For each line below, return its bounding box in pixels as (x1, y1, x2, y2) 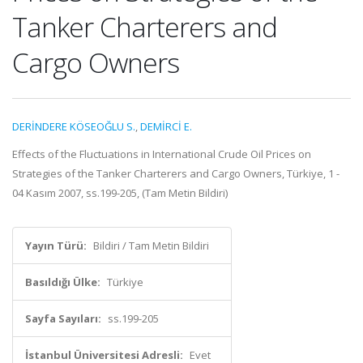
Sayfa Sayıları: (25, 311, 101, 326)
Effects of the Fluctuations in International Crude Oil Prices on (12, 147, 311, 161)
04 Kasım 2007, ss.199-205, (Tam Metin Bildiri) (12, 186, 228, 200)
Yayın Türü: (25, 238, 87, 253)
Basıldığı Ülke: (25, 275, 100, 289)
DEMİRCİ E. (140, 119, 192, 134)
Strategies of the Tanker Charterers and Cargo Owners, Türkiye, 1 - (12, 166, 340, 181)
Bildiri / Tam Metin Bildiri (93, 238, 209, 253)
